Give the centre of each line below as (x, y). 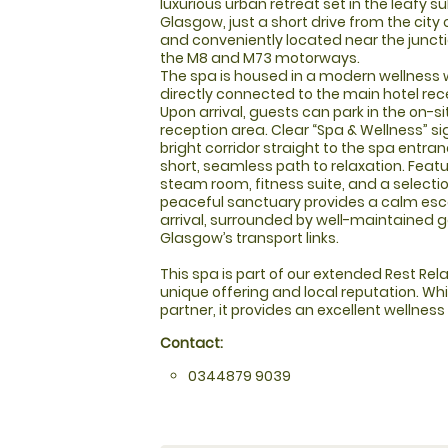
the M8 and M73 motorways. (260, 58)
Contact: (191, 343)
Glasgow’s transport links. (249, 238)
